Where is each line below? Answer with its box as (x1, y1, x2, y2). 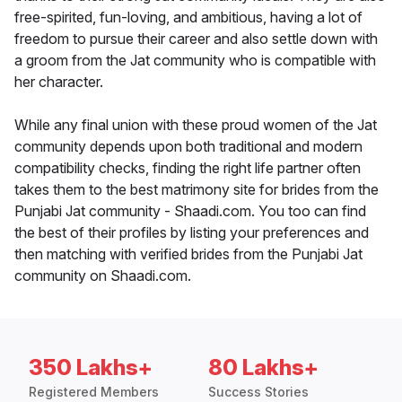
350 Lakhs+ (29, 354, 153, 381)
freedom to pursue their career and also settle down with (14, 30, 378, 48)
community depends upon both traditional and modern (14, 137, 363, 156)
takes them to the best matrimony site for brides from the (14, 180, 379, 199)
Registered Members (29, 384, 159, 400)
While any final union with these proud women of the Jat (14, 116, 377, 135)
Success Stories (208, 384, 309, 400)
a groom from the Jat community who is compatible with (14, 51, 376, 70)
